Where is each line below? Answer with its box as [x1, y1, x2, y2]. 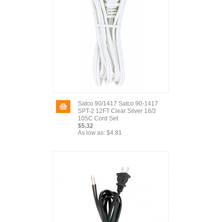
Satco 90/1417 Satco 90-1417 [78, 100, 158, 107]
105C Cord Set [78, 115, 118, 122]
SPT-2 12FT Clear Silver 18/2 [78, 108, 156, 114]
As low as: [78, 129, 105, 136]
